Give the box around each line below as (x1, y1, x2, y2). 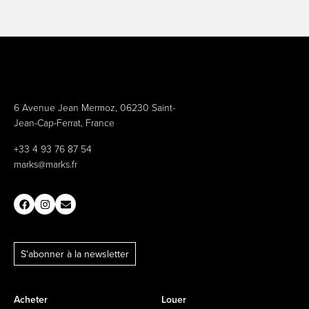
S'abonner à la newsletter (21, 246, 129, 261)
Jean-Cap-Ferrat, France (14, 116, 114, 129)
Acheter (14, 292, 48, 306)
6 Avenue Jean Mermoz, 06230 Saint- (14, 101, 175, 114)
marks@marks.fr (14, 157, 77, 170)
